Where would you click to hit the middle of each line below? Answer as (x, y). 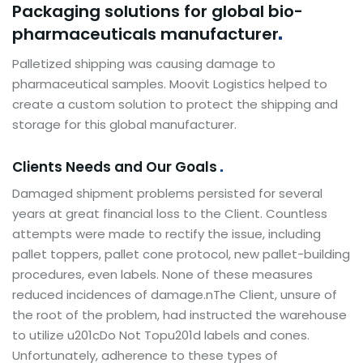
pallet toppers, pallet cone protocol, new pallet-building (181, 254)
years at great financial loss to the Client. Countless (170, 213)
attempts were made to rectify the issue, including (167, 233)
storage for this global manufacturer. (124, 124)
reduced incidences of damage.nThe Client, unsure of (175, 294)
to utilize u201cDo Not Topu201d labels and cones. (161, 335)
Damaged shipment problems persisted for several (167, 193)
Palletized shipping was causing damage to (144, 63)
